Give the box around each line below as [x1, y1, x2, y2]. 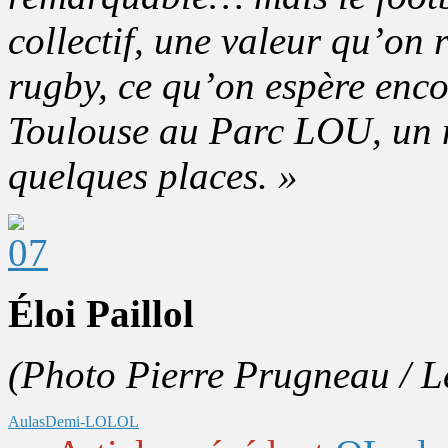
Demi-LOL [45, 412, 117, 430]
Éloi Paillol [8, 291, 194, 335]
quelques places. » [8, 153, 298, 197]
